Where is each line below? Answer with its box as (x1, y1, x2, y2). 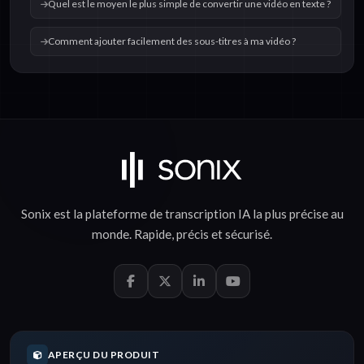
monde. (92, 227, 134, 242)
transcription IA (164, 206, 250, 222)
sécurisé (225, 227, 270, 242)
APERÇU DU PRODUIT (48, 349, 160, 362)
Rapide (134, 227, 171, 242)
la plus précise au (249, 206, 344, 222)
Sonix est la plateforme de (20, 206, 165, 222)
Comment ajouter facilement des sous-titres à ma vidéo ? (48, 35, 296, 48)
